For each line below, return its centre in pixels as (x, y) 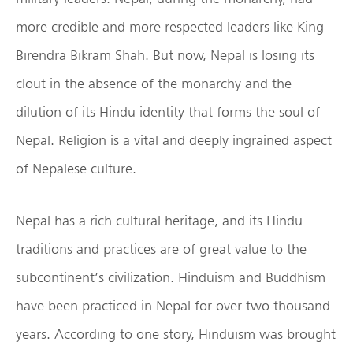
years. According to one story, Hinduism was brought (176, 334)
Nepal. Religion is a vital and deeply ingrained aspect (174, 140)
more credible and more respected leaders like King (170, 27)
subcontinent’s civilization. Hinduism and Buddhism (171, 277)
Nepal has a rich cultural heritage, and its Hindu (159, 221)
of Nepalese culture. (76, 169)
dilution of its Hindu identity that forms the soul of (168, 112)
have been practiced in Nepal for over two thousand (173, 306)
